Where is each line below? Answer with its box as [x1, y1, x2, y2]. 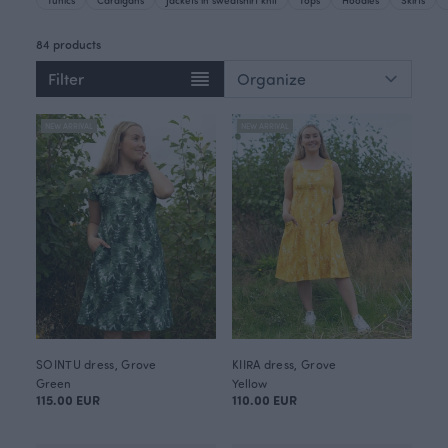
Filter [48, 68, 84, 89]
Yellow [232, 375, 267, 391]
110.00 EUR [232, 391, 297, 408]
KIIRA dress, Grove [232, 356, 337, 372]
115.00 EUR [36, 391, 100, 408]
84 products [36, 36, 101, 52]
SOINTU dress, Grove [36, 356, 157, 372]
